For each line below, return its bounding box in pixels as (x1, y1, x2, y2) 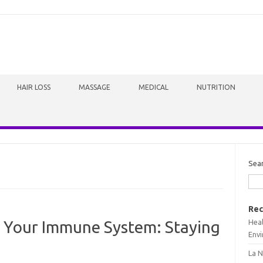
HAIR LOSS (17, 83, 50, 91)
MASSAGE (79, 83, 110, 91)
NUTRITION (197, 83, 235, 91)
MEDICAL (139, 83, 168, 91)
